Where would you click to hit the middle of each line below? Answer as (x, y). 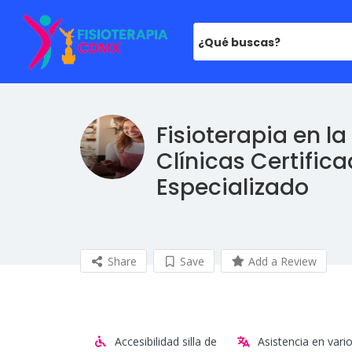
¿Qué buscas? (239, 42)
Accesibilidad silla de (165, 342)
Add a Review (280, 262)
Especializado (233, 188)
